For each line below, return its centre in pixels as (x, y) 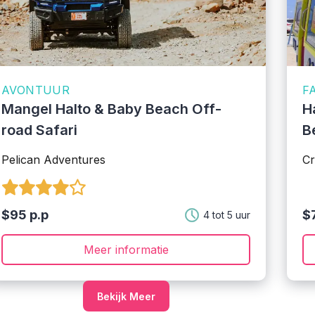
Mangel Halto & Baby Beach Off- (111, 109)
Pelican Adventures (53, 160)
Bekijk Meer (126, 296)
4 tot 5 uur (227, 215)
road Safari (39, 130)
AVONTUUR (36, 90)
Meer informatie (126, 250)
